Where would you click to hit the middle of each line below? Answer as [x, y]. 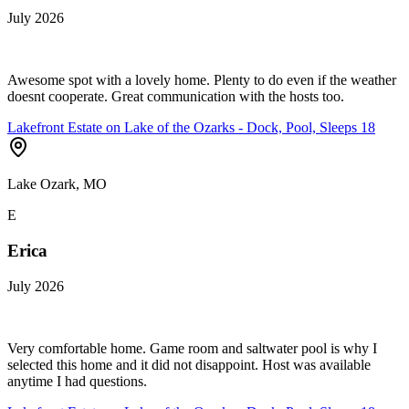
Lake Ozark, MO [57, 184]
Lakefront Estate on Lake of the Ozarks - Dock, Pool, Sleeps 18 [191, 128]
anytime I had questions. [77, 381]
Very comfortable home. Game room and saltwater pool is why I [192, 348]
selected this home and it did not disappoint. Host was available [189, 364]
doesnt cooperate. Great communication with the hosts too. [176, 97]
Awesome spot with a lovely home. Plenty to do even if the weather [202, 80]
